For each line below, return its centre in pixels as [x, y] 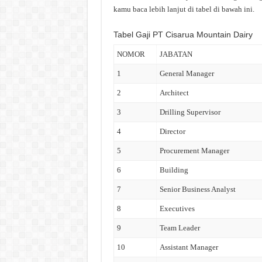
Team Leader [180, 228]
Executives [177, 208]
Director [172, 131]
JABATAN [176, 54]
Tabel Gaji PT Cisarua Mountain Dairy [183, 35]
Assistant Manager [189, 247]
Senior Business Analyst [197, 189]
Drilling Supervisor [190, 112]
